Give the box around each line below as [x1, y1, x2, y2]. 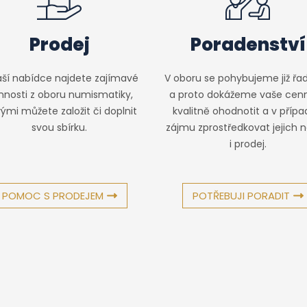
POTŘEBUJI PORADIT [192, 188, 290, 204]
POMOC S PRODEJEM [1, 188, 103, 204]
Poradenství [190, 32, 306, 58]
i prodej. [229, 137, 267, 151]
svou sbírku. [32, 121, 87, 135]
